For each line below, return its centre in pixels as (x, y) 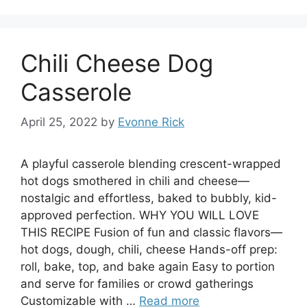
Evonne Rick (151, 122)
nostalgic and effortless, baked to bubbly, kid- (149, 198)
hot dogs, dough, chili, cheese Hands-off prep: (149, 249)
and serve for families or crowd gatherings (137, 284)
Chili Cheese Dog (117, 63)
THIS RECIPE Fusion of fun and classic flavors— (151, 232)
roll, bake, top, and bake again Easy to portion (148, 267)
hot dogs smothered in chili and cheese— (135, 181)
